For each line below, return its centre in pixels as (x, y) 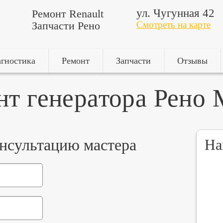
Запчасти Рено (66, 26)
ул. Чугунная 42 (175, 13)
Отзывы (192, 61)
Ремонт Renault (68, 14)
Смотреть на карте (173, 25)
